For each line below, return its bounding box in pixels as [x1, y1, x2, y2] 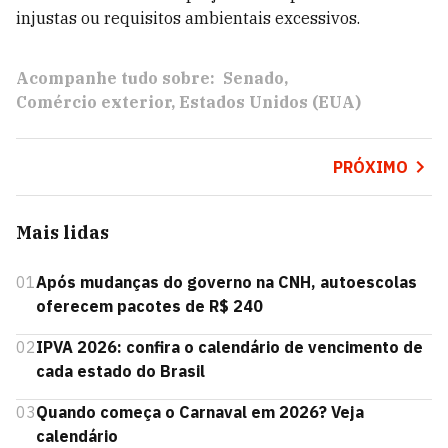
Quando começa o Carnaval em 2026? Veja [36, 402, 364, 422]
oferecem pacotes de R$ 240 [36, 296, 263, 316]
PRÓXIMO [332, 157, 408, 177]
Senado [223, 68, 284, 88]
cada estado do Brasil [36, 361, 205, 381]
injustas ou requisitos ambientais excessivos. [16, 8, 360, 28]
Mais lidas [16, 221, 109, 244]
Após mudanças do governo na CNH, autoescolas [36, 272, 417, 292]
